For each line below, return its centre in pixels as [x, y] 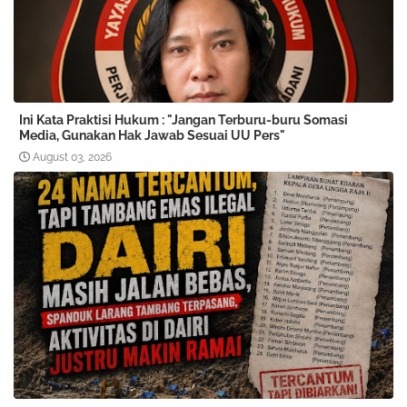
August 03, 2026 [72, 158]
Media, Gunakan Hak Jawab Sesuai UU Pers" [152, 136]
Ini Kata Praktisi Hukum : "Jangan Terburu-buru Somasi [184, 120]
